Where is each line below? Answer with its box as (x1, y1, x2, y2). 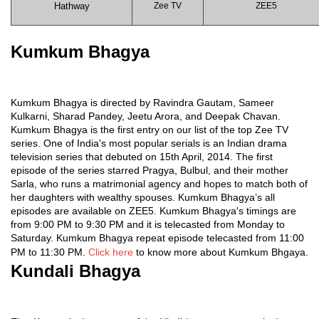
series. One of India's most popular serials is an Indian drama (11, 137, 287, 149)
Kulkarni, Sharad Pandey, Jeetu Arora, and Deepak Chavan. (11, 110, 281, 122)
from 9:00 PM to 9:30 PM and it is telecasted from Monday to (11, 219, 285, 230)
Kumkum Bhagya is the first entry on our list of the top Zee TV (11, 124, 288, 135)
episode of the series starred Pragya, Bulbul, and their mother (11, 164, 288, 176)
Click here (88, 246, 133, 258)
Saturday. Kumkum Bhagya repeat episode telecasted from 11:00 (11, 232, 304, 244)
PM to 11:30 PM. (11, 246, 88, 258)
